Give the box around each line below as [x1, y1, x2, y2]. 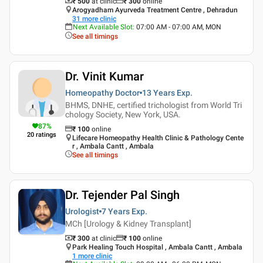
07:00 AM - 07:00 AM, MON [136, 22, 221, 31]
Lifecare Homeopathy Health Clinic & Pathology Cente [72, 133, 244, 142]
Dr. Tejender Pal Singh [65, 187, 180, 202]
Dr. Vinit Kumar [65, 69, 144, 83]
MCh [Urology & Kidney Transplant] [65, 218, 191, 228]
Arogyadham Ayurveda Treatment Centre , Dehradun [72, 5, 238, 14]
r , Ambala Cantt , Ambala [72, 141, 154, 150]
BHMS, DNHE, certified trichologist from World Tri [65, 100, 242, 110]
